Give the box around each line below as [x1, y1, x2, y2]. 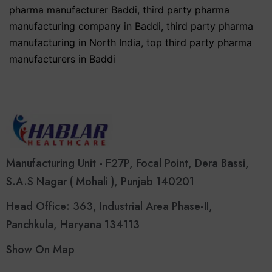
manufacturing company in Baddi [9, 19, 161, 32]
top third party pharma [146, 36, 252, 49]
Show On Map [6, 242, 75, 258]
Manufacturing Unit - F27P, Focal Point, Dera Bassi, [6, 155, 249, 172]
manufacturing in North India [9, 36, 141, 49]
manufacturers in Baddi [9, 52, 115, 65]
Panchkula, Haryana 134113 [6, 217, 140, 233]
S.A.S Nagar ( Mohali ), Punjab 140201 [6, 174, 194, 190]
